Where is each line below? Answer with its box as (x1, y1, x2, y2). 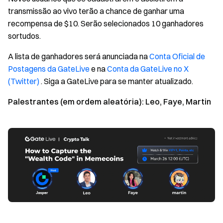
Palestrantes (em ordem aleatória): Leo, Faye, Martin (8, 97, 211, 107)
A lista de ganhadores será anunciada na (8, 51, 149, 61)
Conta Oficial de (149, 51, 205, 61)
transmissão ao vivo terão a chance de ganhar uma (8, 6, 184, 16)
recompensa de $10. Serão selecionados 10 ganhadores (8, 18, 204, 28)
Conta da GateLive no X (107, 64, 189, 74)
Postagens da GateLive (8, 64, 90, 74)
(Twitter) (8, 76, 39, 86)
